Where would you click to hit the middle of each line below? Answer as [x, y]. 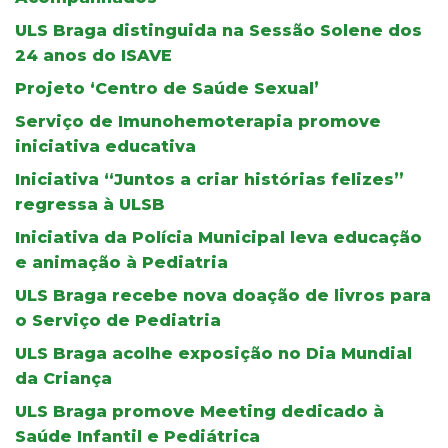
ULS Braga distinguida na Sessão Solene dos [218, 30]
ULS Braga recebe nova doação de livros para [223, 295]
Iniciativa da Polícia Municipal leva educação [218, 237]
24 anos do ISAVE [93, 55]
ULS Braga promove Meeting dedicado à [199, 411]
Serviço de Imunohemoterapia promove [198, 121]
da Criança [63, 378]
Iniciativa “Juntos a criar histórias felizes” [209, 179]
